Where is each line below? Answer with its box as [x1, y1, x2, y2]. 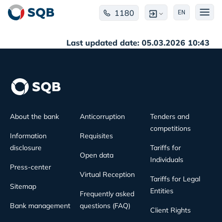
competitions [150, 124, 191, 133]
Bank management [10, 201, 70, 210]
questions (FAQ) [80, 201, 131, 210]
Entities [150, 186, 173, 195]
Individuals [150, 155, 183, 164]
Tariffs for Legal [150, 174, 200, 183]
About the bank [10, 112, 59, 121]
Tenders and [150, 112, 189, 121]
